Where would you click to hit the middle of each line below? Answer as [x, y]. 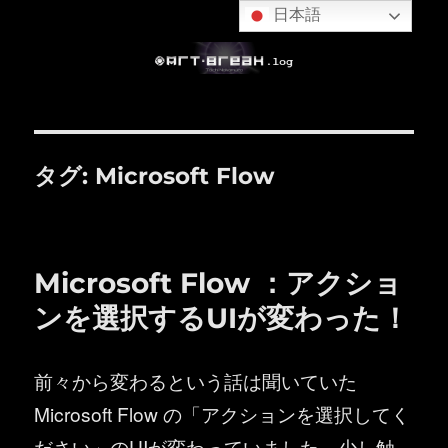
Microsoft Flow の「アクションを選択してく [222, 413]
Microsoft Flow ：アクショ [218, 282]
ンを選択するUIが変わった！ [222, 317]
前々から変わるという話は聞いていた [196, 380]
